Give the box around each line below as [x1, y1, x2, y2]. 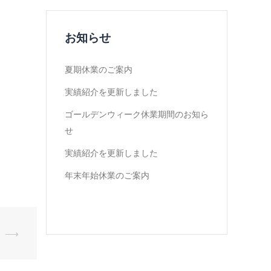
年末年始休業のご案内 [64, 168, 149, 181]
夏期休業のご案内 [64, 62, 132, 75]
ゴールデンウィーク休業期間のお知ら [64, 107, 209, 120]
